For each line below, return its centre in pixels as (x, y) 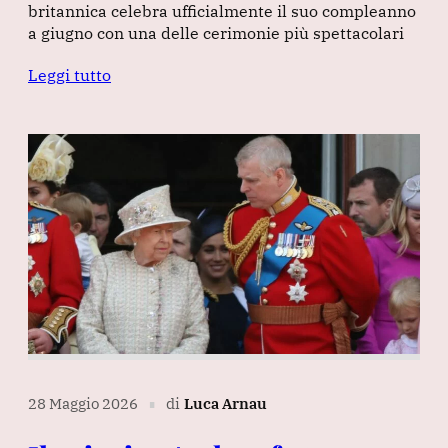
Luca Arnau (225, 404)
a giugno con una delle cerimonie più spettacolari (216, 32)
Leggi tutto (69, 74)
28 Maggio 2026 (83, 404)
